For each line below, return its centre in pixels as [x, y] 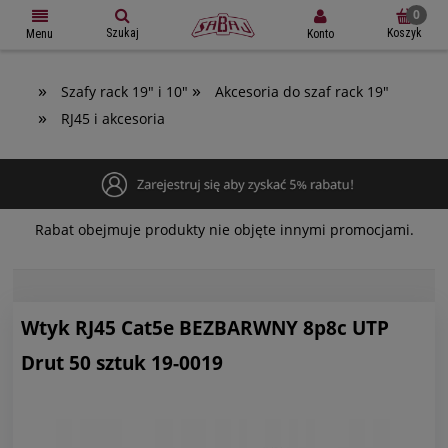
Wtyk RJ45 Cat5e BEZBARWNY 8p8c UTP [205, 328]
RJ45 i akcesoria [113, 118]
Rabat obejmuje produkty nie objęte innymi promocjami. [224, 229]
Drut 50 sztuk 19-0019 [122, 363]
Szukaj [122, 33]
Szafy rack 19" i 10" [125, 91]
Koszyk [404, 33]
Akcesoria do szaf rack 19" [302, 91]
